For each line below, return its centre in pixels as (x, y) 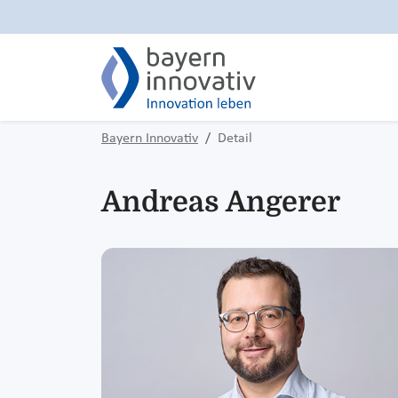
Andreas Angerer (221, 202)
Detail (235, 139)
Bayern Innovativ (150, 139)
